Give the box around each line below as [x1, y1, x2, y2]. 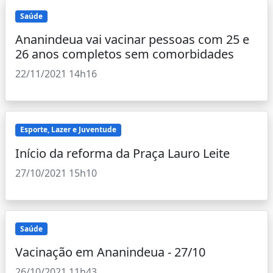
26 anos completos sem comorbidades [15, 46, 234, 63]
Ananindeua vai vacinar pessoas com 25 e [15, 31, 249, 48]
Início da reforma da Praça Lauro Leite [15, 144, 230, 161]
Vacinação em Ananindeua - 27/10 [15, 243, 205, 260]
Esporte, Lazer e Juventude [19, 124, 116, 135]
